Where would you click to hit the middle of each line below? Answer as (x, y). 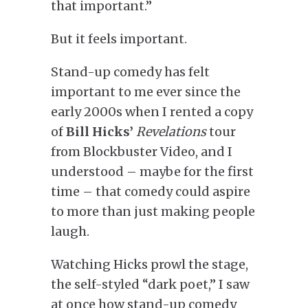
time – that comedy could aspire (151, 191)
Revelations (173, 131)
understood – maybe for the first (152, 171)
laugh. (70, 231)
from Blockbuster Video (123, 151)
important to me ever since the (146, 91)
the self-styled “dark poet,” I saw (150, 284)
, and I (214, 151)
